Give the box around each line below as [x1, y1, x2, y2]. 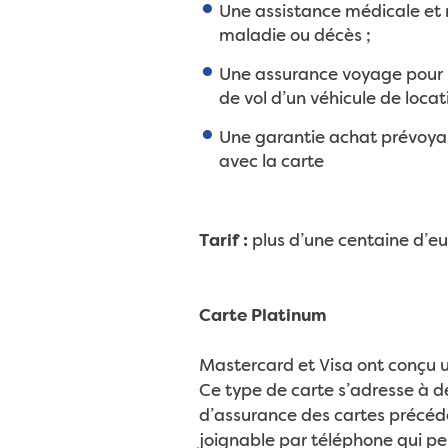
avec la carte [218, 154, 324, 171]
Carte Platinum [198, 308, 327, 325]
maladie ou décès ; [218, 28, 371, 45]
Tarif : [198, 233, 248, 250]
